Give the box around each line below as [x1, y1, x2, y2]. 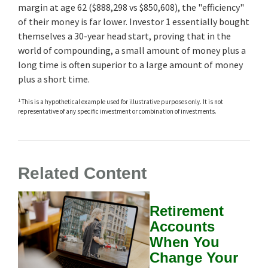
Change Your [150, 249, 238, 266]
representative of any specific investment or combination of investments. [18, 106, 217, 115]
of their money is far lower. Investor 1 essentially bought [18, 15, 249, 28]
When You [150, 233, 220, 250]
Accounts [150, 218, 215, 234]
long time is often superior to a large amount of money [18, 58, 243, 71]
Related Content [18, 163, 147, 182]
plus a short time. [18, 72, 90, 85]
